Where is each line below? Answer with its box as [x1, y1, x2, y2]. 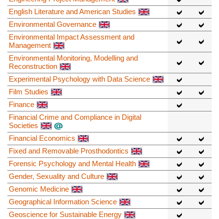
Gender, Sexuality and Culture [9, 172, 104, 180]
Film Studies [9, 87, 48, 96]
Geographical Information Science [9, 197, 117, 206]
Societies [9, 121, 38, 130]
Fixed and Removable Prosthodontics [9, 146, 129, 155]
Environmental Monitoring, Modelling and [9, 53, 138, 62]
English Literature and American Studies [9, 7, 136, 16]
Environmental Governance [9, 20, 96, 28]
